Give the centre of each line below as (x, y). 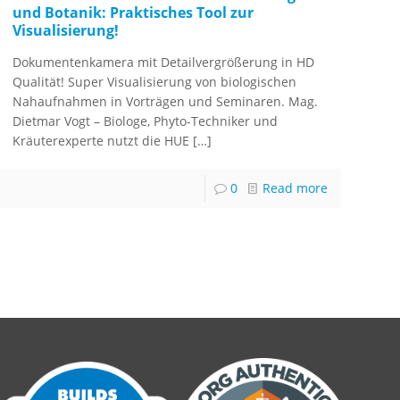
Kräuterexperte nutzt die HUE (101, 141)
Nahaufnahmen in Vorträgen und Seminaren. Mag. (166, 102)
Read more (295, 188)
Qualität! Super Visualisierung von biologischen (155, 82)
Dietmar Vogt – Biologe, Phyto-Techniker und (146, 121)
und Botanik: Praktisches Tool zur (133, 13)
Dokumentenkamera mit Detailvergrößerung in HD (164, 62)
